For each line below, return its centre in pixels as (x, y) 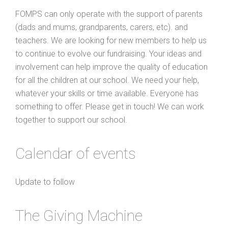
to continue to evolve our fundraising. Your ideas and (108, 53)
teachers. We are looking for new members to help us (111, 40)
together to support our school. (71, 120)
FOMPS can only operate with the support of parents (109, 14)
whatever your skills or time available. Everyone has (107, 93)
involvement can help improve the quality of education (111, 67)
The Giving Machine (79, 215)
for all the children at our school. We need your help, (107, 80)
